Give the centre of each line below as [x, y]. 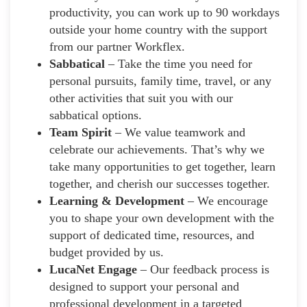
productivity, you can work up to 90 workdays [164, 12]
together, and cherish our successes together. [160, 183]
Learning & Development [117, 200]
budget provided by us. [107, 252]
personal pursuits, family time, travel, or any [160, 81]
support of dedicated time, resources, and [152, 235]
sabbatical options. [97, 115]
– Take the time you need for [179, 63]
